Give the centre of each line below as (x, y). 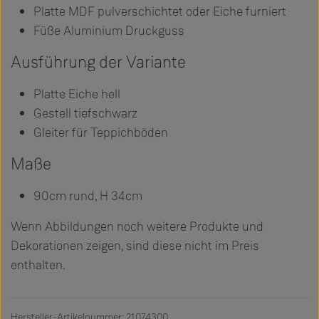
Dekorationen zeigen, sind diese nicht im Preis (135, 246)
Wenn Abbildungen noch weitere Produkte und (137, 227)
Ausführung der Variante (98, 63)
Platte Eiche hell (77, 94)
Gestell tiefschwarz (85, 114)
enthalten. (38, 265)
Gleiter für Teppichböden (101, 133)
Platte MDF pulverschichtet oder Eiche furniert (160, 12)
